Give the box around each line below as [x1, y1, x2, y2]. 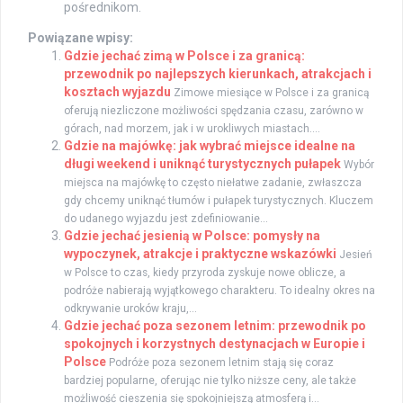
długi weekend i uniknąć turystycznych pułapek [64, 156, 341, 171]
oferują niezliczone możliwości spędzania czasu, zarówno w [64, 103, 363, 117]
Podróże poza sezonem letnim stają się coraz [109, 355, 334, 369]
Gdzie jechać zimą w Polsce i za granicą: [64, 48, 305, 63]
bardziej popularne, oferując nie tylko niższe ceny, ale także [64, 373, 356, 387]
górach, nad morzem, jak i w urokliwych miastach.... [64, 121, 320, 135]
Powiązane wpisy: [28, 30, 133, 45]
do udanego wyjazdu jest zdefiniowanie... [64, 211, 268, 225]
